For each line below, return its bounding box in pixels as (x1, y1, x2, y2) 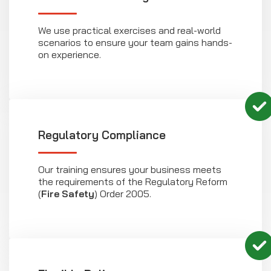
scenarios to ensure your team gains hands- (38, 36, 232, 49)
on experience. (38, 48, 101, 61)
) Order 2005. (94, 188, 151, 200)
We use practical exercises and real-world (38, 24, 221, 37)
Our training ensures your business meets (38, 163, 221, 176)
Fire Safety (41, 188, 94, 200)
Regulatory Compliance (38, 128, 166, 143)
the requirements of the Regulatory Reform (38, 175, 227, 188)
